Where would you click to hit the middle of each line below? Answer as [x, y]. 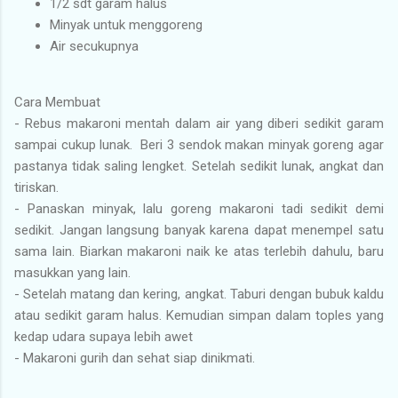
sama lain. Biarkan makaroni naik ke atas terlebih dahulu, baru [199, 251]
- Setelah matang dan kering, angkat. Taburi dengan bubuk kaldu [199, 294]
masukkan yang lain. [72, 272]
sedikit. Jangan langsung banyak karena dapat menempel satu [199, 230]
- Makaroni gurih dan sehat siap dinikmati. [136, 358]
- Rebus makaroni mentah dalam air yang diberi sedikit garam [199, 123]
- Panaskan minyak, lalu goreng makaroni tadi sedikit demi [199, 208]
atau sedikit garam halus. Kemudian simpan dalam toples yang [199, 315]
